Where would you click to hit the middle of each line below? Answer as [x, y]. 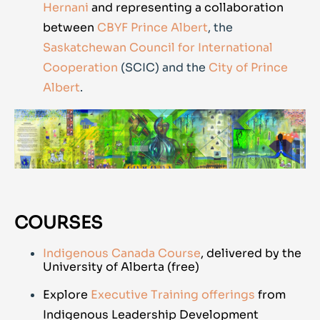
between [69, 28]
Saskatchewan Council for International [158, 48]
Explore [65, 294]
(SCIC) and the [163, 68]
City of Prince [248, 68]
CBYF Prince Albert [152, 28]
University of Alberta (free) [121, 266]
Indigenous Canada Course [122, 253]
